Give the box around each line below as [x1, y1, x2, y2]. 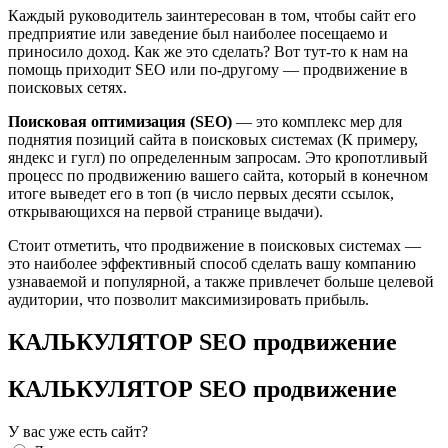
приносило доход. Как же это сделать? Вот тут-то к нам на [8, 42, 408, 60]
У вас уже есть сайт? [8, 422, 148, 440]
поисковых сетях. [8, 78, 127, 96]
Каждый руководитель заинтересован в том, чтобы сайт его [8, 6, 416, 24]
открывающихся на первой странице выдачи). [8, 202, 323, 220]
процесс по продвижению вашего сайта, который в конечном [8, 166, 428, 184]
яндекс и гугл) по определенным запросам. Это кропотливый [8, 148, 428, 166]
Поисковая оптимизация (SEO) [8, 112, 232, 130]
